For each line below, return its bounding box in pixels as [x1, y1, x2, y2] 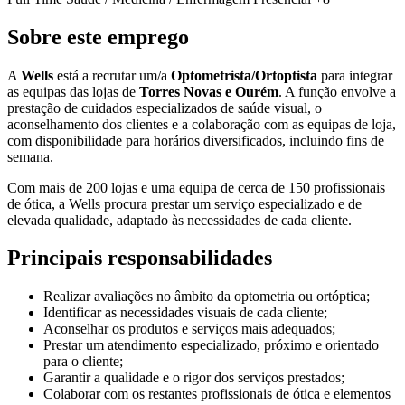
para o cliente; [43, 353, 123, 370]
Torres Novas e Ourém [139, 83, 278, 99]
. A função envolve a [278, 83, 396, 99]
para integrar [317, 67, 392, 83]
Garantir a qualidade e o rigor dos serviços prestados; [43, 370, 344, 386]
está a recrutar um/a [53, 67, 171, 83]
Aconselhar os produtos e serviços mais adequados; [43, 321, 335, 337]
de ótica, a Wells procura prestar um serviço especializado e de [7, 195, 362, 212]
